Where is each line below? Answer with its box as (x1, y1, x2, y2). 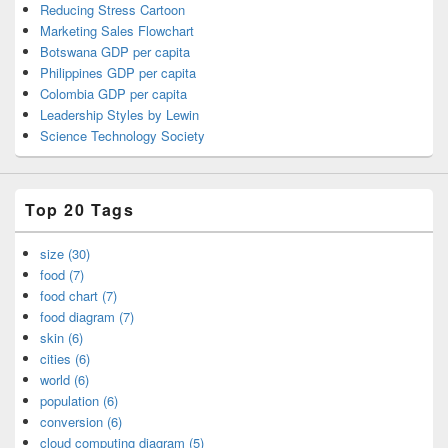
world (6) (40, 369, 89, 389)
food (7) (40, 264, 84, 284)
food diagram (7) (40, 306, 134, 326)
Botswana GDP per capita (40, 41, 190, 61)
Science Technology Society (40, 125, 205, 145)
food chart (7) (40, 285, 117, 305)
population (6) (40, 390, 118, 410)
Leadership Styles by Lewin (40, 104, 199, 124)
